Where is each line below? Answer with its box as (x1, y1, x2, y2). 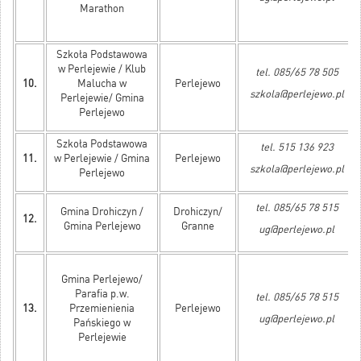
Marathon (80, 2, 124, 15)
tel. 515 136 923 (259, 141, 334, 154)
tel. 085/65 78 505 (255, 66, 338, 79)
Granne (181, 220, 214, 233)
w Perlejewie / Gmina (54, 152, 150, 165)
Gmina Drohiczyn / (60, 205, 143, 218)
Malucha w (77, 77, 127, 90)
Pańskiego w (73, 317, 131, 330)
